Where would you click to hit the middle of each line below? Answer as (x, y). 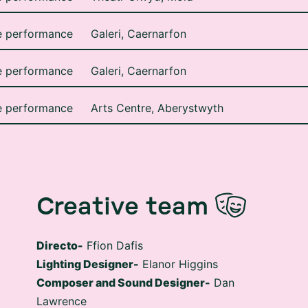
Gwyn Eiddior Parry (165, 298)
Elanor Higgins (182, 243)
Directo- (60, 224)
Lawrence (62, 280)
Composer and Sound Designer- (124, 261)
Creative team (123, 186)
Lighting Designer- (88, 243)
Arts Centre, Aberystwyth (157, 87)
